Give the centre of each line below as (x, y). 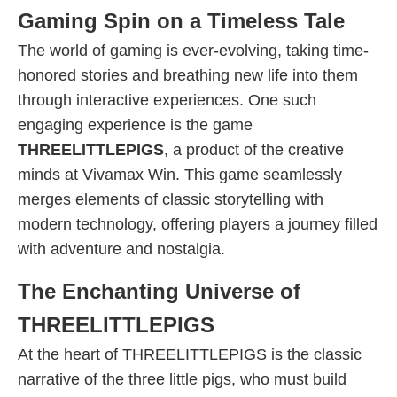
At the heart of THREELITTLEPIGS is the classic (190, 354)
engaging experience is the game (135, 125)
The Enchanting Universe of (159, 291)
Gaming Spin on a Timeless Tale (181, 21)
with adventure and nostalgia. (121, 249)
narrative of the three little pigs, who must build (182, 379)
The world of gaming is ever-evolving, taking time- (193, 51)
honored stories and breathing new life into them (188, 75)
